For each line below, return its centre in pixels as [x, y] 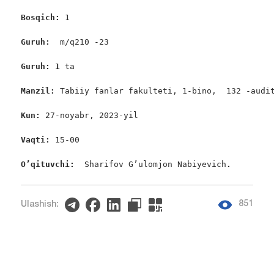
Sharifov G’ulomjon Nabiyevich [155, 165]
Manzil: [40, 91]
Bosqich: [43, 18]
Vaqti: [38, 140]
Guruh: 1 [40, 67]
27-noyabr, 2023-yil [91, 116]
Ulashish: [39, 204]
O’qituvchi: [52, 165]
